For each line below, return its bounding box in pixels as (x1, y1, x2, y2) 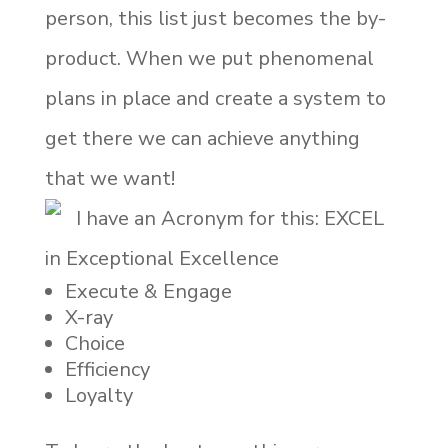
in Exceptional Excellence (44, 245, 279, 272)
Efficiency (64, 356, 150, 383)
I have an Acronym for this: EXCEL (75, 205, 384, 232)
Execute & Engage (64, 278, 232, 305)
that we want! (44, 165, 175, 192)
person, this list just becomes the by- (44, 5, 386, 32)
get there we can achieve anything (44, 125, 360, 152)
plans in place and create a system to (44, 85, 386, 112)
